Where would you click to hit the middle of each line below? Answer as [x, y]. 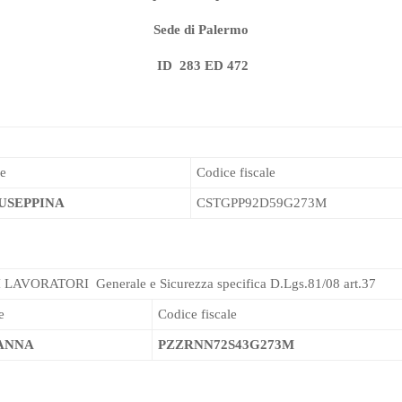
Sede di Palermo [201, 30]
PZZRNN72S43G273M [226, 345]
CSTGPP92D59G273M [262, 203]
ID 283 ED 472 [203, 66]
